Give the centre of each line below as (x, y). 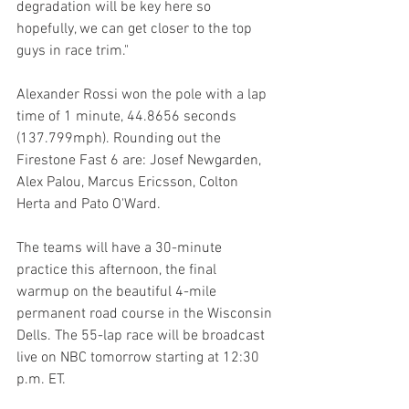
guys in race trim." (73, 52)
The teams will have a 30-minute (121, 249)
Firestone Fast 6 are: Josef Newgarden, (141, 161)
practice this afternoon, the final (118, 271)
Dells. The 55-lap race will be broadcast (142, 336)
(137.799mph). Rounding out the (121, 139)
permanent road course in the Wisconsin (146, 315)
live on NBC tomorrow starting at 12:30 (140, 358)
